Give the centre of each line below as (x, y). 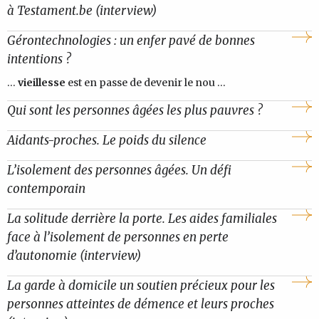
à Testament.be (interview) (82, 11)
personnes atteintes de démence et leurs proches (141, 304)
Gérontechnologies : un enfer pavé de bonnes (131, 41)
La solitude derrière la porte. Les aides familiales (142, 219)
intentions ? (39, 59)
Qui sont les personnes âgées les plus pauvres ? (135, 111)
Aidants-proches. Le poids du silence (107, 141)
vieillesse (43, 83)
